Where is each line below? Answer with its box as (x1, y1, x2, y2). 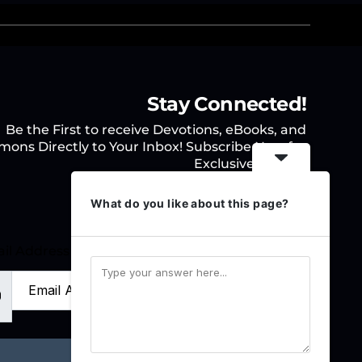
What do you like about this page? (90, 196, 289, 210)
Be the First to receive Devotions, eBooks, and (6, 121, 307, 137)
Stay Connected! (147, 91, 307, 116)
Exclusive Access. (194, 155, 307, 171)
